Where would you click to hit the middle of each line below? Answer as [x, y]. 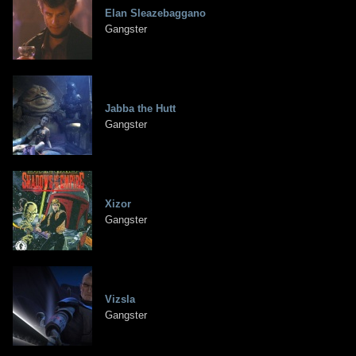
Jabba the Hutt [140, 109]
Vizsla [120, 300]
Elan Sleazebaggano [155, 14]
